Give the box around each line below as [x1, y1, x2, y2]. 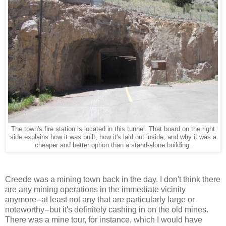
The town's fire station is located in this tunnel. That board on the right [11, 126, 215, 133]
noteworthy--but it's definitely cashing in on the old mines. [5, 205, 208, 214]
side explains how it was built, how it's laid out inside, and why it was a [10, 134, 216, 141]
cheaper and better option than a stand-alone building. [35, 142, 191, 149]
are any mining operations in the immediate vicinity [5, 185, 186, 194]
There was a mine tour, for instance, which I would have [5, 215, 202, 224]
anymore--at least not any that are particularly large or [5, 195, 195, 204]
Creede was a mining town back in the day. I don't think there [5, 175, 220, 184]
